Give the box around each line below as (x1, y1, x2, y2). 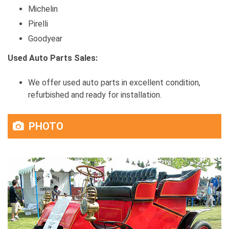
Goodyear (28, 34, 62, 44)
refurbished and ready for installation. (28, 90, 162, 100)
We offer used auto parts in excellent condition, (28, 78, 200, 88)
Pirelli (28, 19, 48, 29)
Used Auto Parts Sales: (8, 53, 98, 63)
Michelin (28, 4, 58, 14)
